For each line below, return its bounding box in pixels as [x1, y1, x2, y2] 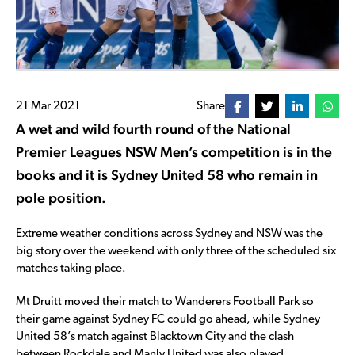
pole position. [16, 189, 106, 207]
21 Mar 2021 [16, 100, 80, 113]
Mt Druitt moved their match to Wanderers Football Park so [16, 296, 314, 309]
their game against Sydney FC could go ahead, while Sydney [16, 314, 320, 326]
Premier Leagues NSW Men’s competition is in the [16, 143, 332, 161]
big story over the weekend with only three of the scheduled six [16, 246, 336, 258]
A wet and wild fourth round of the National [16, 120, 291, 138]
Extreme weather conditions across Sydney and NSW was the [16, 228, 323, 241]
